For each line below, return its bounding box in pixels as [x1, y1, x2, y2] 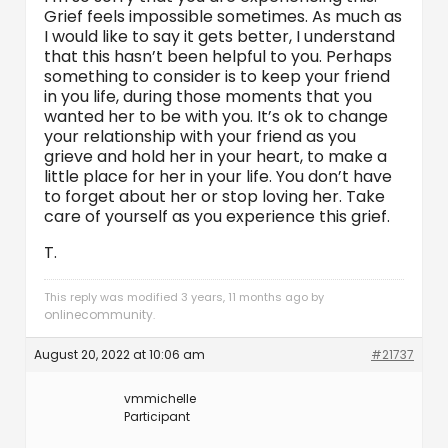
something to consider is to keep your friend [44, 65, 390, 88]
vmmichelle [124, 390, 196, 407]
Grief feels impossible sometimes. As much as [44, 5, 402, 28]
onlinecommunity [44, 306, 153, 323]
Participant [124, 408, 190, 425]
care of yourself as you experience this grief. [44, 205, 390, 228]
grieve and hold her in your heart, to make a [44, 145, 387, 168]
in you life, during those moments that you [44, 85, 372, 108]
